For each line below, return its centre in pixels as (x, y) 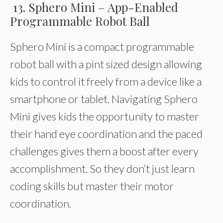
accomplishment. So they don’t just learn (102, 168)
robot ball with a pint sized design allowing (106, 64)
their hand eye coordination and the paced (106, 134)
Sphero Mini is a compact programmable (102, 47)
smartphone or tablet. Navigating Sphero (104, 99)
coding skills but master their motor (92, 186)
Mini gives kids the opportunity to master (105, 116)
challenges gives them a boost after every (104, 151)
